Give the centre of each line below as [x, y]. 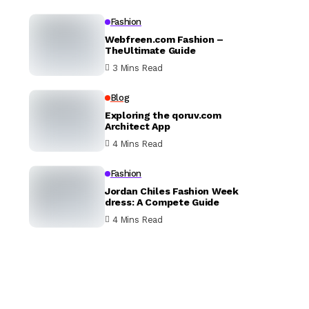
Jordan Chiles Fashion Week [172, 191]
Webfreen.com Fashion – [164, 39]
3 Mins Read [137, 68]
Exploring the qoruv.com [163, 115]
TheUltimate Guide [182, 50]
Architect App [138, 126]
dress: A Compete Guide [162, 202]
